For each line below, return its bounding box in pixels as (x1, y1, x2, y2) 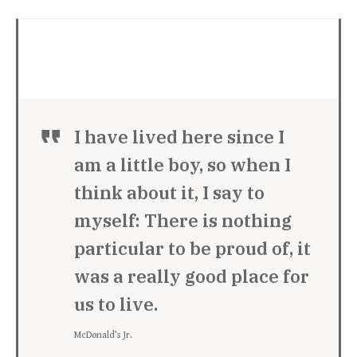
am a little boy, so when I (74, 153, 291, 176)
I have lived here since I (74, 125, 284, 148)
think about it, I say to (74, 181, 265, 204)
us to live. (74, 292, 158, 316)
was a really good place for (74, 265, 309, 288)
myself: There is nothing (74, 209, 292, 232)
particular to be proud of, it (74, 237, 311, 260)
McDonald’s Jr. (74, 330, 132, 340)
